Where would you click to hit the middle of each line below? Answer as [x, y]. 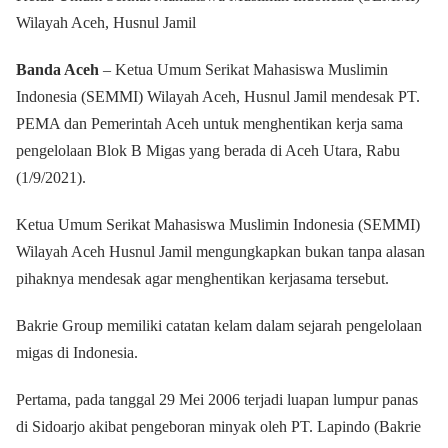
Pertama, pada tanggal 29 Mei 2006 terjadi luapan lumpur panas [217, 399]
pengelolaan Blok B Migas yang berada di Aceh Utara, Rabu [208, 150]
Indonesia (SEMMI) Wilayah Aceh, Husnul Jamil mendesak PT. [218, 96]
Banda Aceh [57, 69]
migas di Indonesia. [79, 352]
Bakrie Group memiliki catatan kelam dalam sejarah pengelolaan [219, 325]
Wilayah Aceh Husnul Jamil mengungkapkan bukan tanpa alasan [220, 251]
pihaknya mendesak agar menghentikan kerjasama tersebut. [202, 278]
